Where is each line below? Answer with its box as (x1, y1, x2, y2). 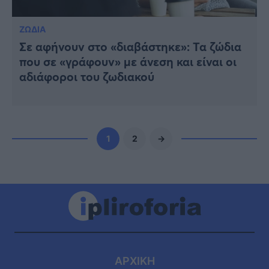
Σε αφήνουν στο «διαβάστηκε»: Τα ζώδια (19, 38, 241, 55)
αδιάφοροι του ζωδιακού (19, 68, 154, 85)
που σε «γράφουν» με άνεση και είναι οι (19, 53, 237, 70)
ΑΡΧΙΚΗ (114, 254, 155, 267)
